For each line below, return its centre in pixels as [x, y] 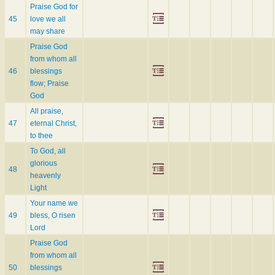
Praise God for [54, 7]
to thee [41, 136]
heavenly [45, 176]
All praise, [47, 111]
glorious [44, 164]
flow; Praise [49, 84]
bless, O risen [53, 216]
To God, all [48, 151]
